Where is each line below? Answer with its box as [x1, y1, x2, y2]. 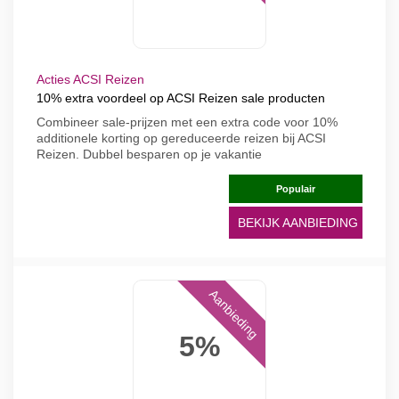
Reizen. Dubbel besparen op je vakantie [37, 147, 262, 161]
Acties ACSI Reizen [37, 72, 144, 86]
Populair [276, 183, 315, 194]
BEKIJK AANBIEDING [238, 216, 358, 230]
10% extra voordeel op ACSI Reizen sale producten [37, 91, 325, 105]
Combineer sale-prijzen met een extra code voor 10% [37, 115, 338, 129]
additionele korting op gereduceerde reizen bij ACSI [37, 131, 326, 145]
